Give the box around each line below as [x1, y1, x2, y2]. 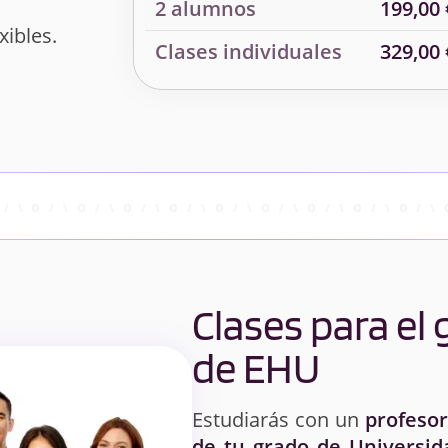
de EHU [192, 342, 320, 394]
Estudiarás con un [192, 406, 366, 434]
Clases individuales [154, 38, 342, 66]
